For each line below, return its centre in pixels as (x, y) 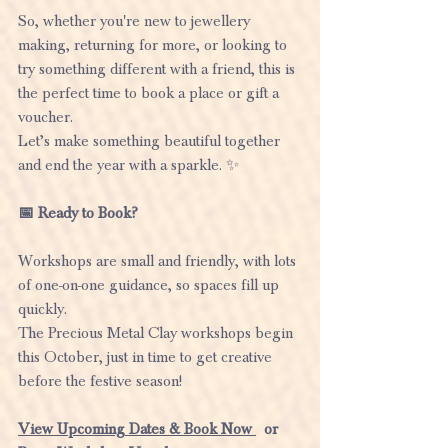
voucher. (45, 116)
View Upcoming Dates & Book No (129, 428)
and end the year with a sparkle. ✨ (128, 164)
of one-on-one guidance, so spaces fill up (150, 284)
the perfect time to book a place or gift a (150, 92)
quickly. (42, 308)
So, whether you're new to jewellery (136, 20)
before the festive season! (100, 380)
